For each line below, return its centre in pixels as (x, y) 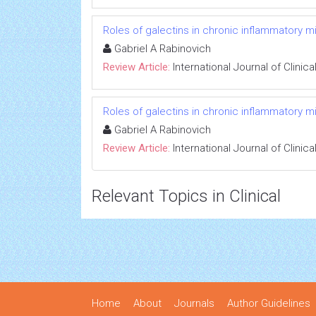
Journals (194, 303)
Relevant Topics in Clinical (186, 196)
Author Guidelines (269, 303)
